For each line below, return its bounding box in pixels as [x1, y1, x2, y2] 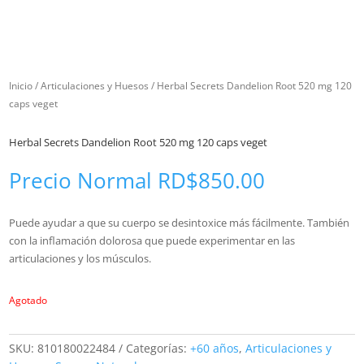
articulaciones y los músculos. [9, 250, 152, 266]
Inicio [9, 78, 33, 93]
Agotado [9, 292, 48, 307]
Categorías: [126, 340, 191, 356]
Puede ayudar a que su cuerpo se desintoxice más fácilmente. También [9, 214, 350, 230]
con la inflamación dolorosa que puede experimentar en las [9, 232, 296, 248]
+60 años [190, 340, 240, 356]
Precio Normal [9, 165, 158, 195]
